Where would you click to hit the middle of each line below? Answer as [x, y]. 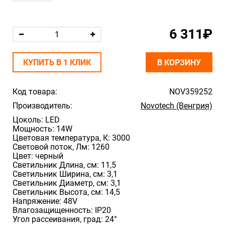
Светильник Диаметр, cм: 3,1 [67, 183]
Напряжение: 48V [45, 201]
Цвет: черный [38, 156]
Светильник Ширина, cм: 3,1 [65, 174]
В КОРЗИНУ [179, 63]
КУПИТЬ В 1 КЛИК [57, 63]
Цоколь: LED [36, 120]
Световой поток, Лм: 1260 [61, 147]
